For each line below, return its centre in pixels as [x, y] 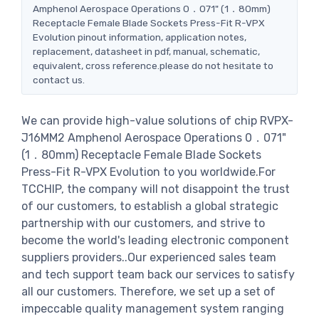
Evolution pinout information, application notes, [140, 37]
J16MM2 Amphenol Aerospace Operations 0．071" [154, 137]
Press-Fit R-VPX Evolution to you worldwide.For [148, 172]
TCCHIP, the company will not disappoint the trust [156, 189]
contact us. [59, 79]
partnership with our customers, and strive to [143, 223]
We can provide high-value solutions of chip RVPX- [157, 120]
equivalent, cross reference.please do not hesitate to [153, 65]
